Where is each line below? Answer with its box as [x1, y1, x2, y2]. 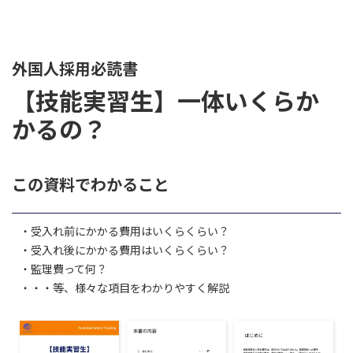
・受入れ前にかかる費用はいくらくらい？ [20, 223, 229, 239]
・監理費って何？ [20, 261, 107, 277]
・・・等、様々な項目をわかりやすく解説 [20, 280, 229, 295]
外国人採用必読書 [12, 57, 138, 80]
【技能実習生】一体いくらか [12, 83, 319, 117]
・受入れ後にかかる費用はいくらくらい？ [20, 242, 229, 258]
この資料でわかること [12, 173, 169, 195]
